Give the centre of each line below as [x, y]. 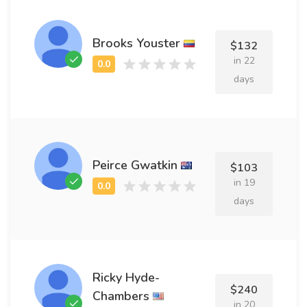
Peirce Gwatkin [135, 165]
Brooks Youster [136, 43]
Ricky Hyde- [126, 278]
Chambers [121, 296]
